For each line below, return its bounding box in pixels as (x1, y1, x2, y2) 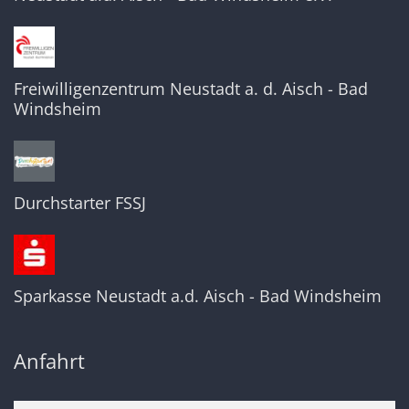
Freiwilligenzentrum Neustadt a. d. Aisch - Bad (14, 78, 368, 100)
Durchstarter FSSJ (14, 191, 146, 214)
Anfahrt (14, 348, 85, 375)
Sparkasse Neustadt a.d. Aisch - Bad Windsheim (14, 285, 382, 308)
